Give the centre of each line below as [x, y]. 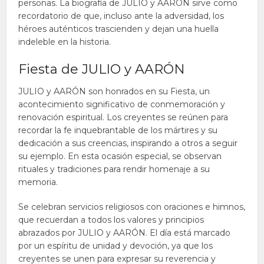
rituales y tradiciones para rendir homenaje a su [114, 169]
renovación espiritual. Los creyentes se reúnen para [123, 117]
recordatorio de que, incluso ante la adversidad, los [121, 16]
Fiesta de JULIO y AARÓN [102, 69]
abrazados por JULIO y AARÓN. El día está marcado [125, 233]
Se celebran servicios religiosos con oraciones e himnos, [132, 207]
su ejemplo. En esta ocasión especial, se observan [120, 156]
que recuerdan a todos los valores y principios [111, 220]
